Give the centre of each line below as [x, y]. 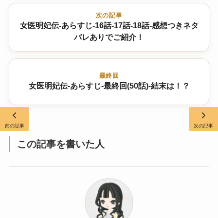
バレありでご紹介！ [109, 37]
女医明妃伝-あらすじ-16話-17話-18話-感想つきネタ [109, 25]
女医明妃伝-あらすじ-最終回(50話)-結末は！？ [109, 86]
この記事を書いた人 [61, 144]
